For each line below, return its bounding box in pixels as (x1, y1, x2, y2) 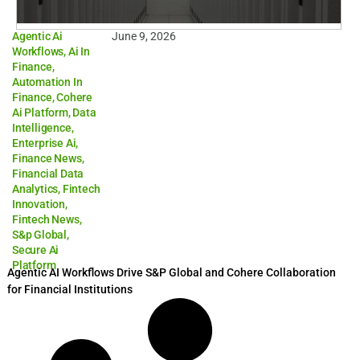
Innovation (12, 198, 65, 211)
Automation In (12, 76, 83, 88)
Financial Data (12, 167, 84, 180)
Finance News (12, 152, 82, 165)
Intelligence (12, 121, 72, 134)
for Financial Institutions (7, 283, 133, 296)
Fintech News (12, 213, 80, 226)
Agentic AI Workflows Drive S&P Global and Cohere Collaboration (7, 266, 336, 279)
